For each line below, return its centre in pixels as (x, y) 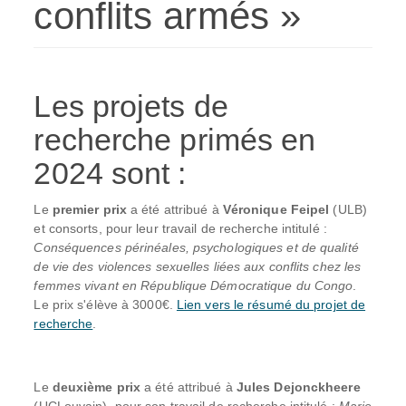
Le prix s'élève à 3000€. (105, 304)
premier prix (89, 209)
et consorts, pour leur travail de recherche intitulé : (180, 228)
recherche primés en (175, 139)
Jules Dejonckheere (298, 387)
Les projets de (131, 106)
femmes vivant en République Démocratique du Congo (193, 285)
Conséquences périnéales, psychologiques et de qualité (196, 247)
